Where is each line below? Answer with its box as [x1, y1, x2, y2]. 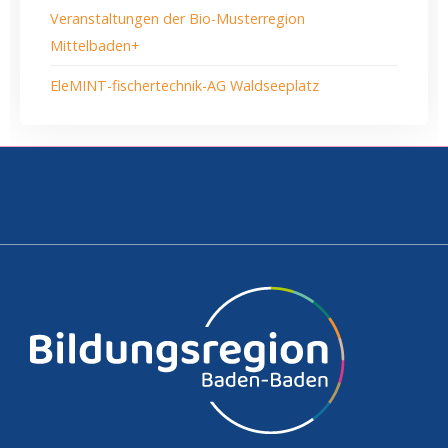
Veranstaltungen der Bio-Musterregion [50, 8, 305, 28]
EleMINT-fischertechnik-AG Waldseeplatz [50, 75, 319, 95]
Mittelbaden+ [50, 35, 140, 55]
